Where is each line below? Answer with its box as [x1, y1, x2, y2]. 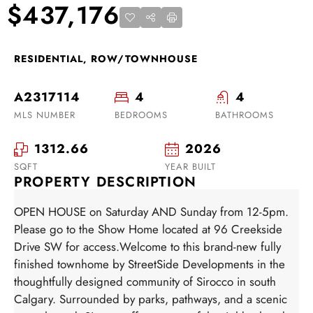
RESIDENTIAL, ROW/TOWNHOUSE [14, 51, 198, 66]
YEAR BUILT [165, 159, 216, 173]
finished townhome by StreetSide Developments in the [14, 255, 285, 272]
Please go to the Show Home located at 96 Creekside [14, 220, 282, 238]
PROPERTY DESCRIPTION [14, 171, 196, 192]
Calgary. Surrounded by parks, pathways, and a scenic [14, 290, 287, 307]
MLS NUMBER [14, 108, 75, 122]
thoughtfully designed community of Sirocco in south [14, 272, 276, 290]
